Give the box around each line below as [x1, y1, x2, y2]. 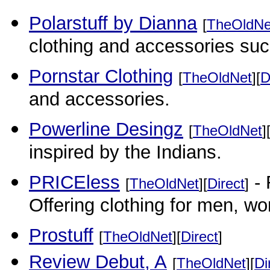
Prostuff [29, 225, 93, 246]
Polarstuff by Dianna [29, 13, 197, 34]
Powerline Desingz [29, 119, 183, 140]
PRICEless [29, 172, 120, 193]
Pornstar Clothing [29, 66, 173, 87]
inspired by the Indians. [29, 142, 222, 167]
